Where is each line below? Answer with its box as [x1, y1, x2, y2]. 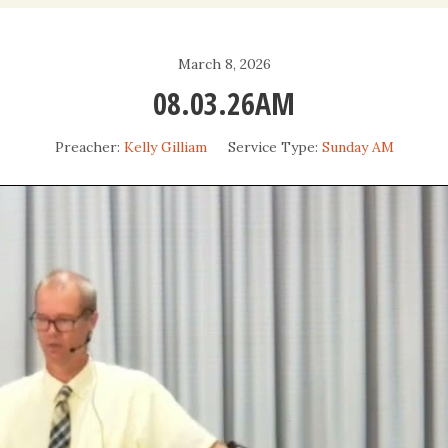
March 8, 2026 [177, 55, 271, 73]
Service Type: [227, 138, 318, 156]
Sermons [348, 80, 414, 99]
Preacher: [54, 138, 120, 156]
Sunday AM [321, 138, 394, 156]
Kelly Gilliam [123, 138, 207, 156]
